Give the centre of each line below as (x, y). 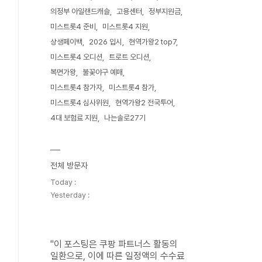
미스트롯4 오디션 (76, 57)
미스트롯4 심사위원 (80, 103)
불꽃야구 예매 (103, 72)
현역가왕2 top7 (152, 42)
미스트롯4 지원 (125, 27)
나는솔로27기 (125, 118)
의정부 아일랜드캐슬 (80, 11)
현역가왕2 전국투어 (144, 103)
